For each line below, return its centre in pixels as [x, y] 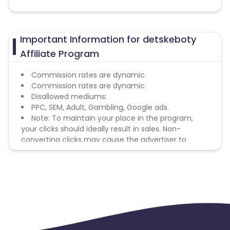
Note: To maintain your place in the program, [112, 118]
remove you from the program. [78, 150]
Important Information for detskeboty [108, 39]
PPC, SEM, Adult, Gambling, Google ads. [100, 107]
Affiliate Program [60, 54]
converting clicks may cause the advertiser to [104, 140]
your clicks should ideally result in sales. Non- [101, 129]
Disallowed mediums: [69, 97]
